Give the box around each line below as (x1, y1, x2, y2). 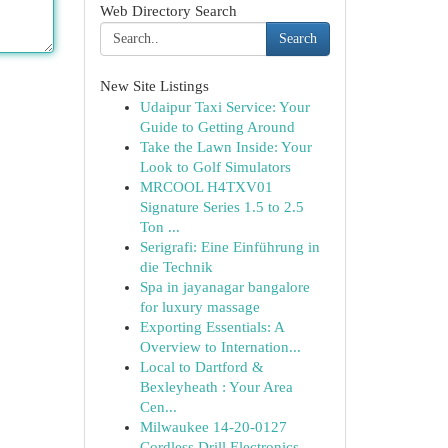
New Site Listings (99, 78, 209, 94)
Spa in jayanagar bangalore (139, 279, 310, 295)
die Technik (139, 259, 213, 275)
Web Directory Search (99, 3, 237, 19)
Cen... (139, 399, 177, 415)
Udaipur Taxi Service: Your (139, 99, 310, 115)
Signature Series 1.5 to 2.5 (139, 199, 304, 215)
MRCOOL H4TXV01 (139, 179, 273, 195)
